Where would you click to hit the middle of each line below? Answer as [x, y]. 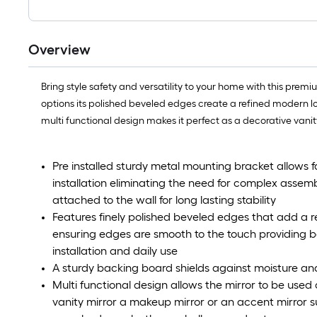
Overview [59, 50]
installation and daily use [115, 251]
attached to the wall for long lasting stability [164, 200]
